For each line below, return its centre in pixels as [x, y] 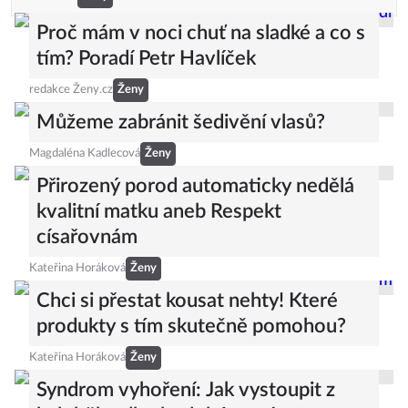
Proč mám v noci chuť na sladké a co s [201, 33]
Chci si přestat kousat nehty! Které [187, 301]
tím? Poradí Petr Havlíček [146, 58]
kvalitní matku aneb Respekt [159, 211]
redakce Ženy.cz [71, 90]
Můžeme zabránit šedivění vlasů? [181, 122]
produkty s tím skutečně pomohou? [191, 326]
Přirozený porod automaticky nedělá [195, 186]
